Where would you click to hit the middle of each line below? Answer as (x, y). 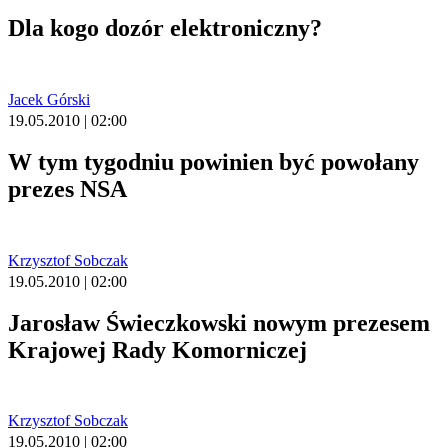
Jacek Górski (49, 99)
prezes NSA (67, 188)
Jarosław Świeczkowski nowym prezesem (219, 322)
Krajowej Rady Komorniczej (157, 349)
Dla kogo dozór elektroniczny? (165, 27)
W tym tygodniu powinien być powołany (213, 161)
